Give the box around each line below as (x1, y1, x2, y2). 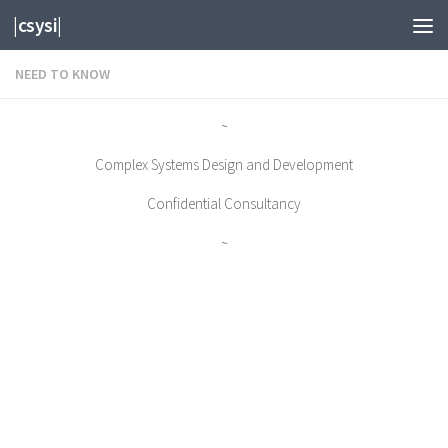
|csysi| (13, 13, 62, 37)
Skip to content (27, 19, 138, 39)
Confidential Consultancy (147, 194, 301, 213)
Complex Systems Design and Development (95, 155, 353, 174)
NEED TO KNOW (15, 65, 110, 83)
